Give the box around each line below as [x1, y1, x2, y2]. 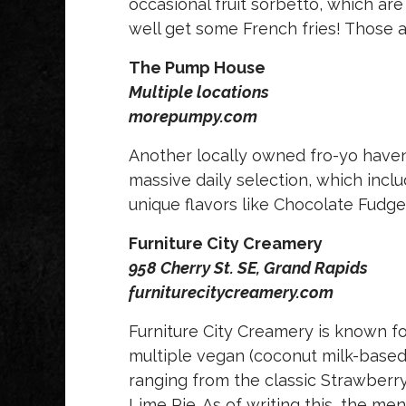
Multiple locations [129, 82, 273, 102]
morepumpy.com [129, 107, 257, 127]
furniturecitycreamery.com [129, 283, 333, 303]
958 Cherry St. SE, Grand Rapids [129, 258, 368, 278]
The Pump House [129, 58, 266, 78]
